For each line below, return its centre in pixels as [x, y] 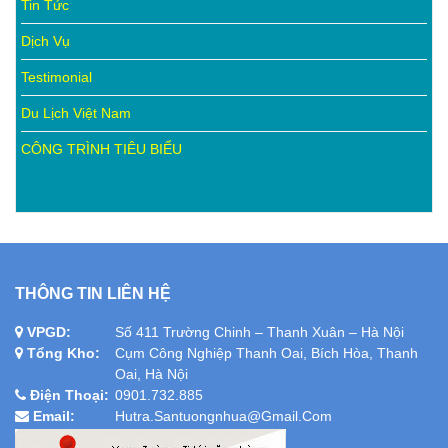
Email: [52, 415]
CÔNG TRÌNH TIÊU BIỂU [101, 148]
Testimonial [56, 76]
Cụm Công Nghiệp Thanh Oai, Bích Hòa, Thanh [266, 352]
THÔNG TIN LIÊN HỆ [93, 293]
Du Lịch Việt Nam [76, 112]
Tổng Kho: [61, 352]
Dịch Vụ [45, 40]
